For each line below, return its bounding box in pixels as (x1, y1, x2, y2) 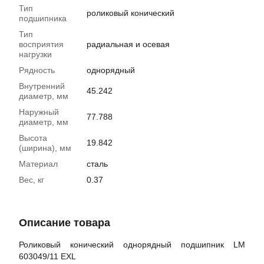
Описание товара (19, 217, 110, 229)
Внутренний (19, 81, 65, 91)
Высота (19, 133, 47, 143)
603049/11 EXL (19, 252, 76, 262)
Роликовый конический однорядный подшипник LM (19, 240, 245, 250)
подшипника (19, 14, 67, 24)
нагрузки (19, 49, 52, 60)
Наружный (19, 107, 59, 117)
